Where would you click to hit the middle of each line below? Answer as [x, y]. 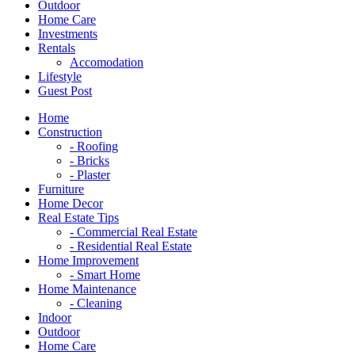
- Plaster [90, 174]
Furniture [61, 189]
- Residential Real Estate [131, 246]
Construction [70, 132]
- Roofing [94, 146]
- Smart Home [105, 274]
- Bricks [90, 160]
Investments [68, 33]
